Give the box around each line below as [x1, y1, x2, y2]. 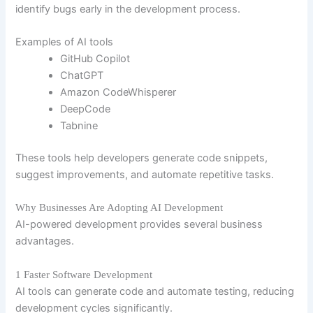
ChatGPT [60, 69, 104, 82]
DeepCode [60, 103, 111, 116]
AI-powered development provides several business [15, 218, 263, 231]
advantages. [15, 235, 75, 248]
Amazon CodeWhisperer [60, 86, 177, 99]
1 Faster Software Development [15, 268, 153, 280]
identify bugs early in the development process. [15, 2, 241, 15]
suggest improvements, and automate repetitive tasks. [15, 168, 275, 182]
